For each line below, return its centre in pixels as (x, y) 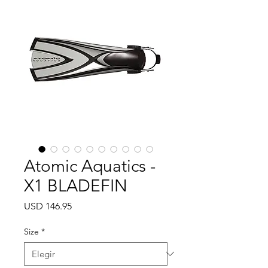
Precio (85, 205)
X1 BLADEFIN (76, 185)
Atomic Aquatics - (90, 166)
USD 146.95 (48, 206)
